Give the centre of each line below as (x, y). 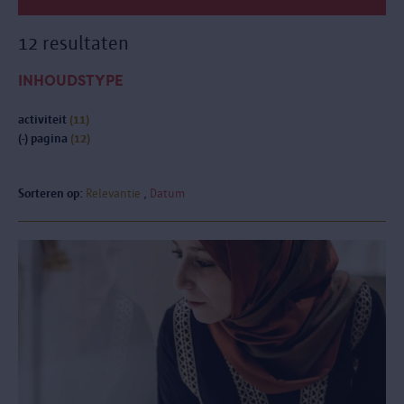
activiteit (44, 119)
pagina (49, 138)
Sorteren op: (50, 193)
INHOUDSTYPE (71, 81)
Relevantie (113, 193)
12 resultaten (73, 43)
